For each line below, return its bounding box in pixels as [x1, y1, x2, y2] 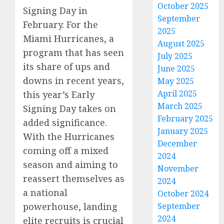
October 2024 [157, 188, 209, 199]
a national [23, 186, 67, 199]
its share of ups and [23, 60, 110, 73]
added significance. [23, 116, 107, 129]
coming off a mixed [23, 144, 108, 157]
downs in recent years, [23, 74, 124, 87]
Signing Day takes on [23, 102, 116, 115]
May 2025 [157, 75, 194, 86]
